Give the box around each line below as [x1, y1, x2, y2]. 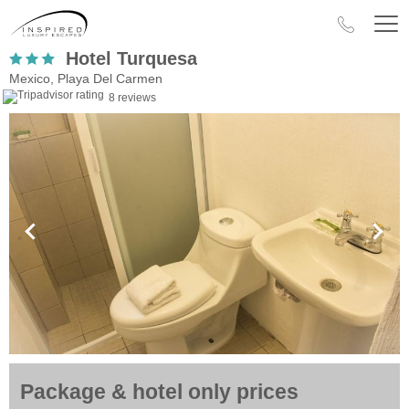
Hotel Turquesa [66, 48, 197, 68]
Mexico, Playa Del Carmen [9, 71, 163, 86]
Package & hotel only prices [20, 380, 299, 404]
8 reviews [109, 91, 156, 104]
